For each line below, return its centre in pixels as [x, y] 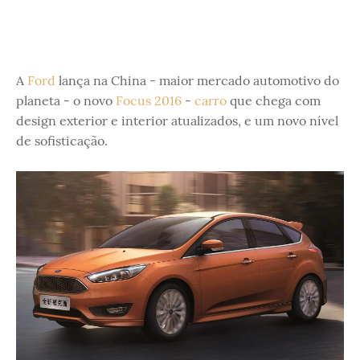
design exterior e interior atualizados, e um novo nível [177, 121]
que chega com [274, 100]
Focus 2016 [149, 100]
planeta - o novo [66, 100]
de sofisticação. [62, 141]
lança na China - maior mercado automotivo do [197, 80]
